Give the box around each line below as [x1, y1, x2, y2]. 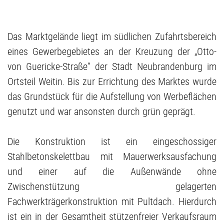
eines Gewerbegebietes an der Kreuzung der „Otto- [7, 44, 216, 58]
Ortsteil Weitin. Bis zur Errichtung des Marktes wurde [7, 74, 216, 88]
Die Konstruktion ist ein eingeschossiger [7, 134, 216, 148]
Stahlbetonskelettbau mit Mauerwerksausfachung [7, 149, 216, 163]
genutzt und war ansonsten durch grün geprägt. [7, 104, 195, 118]
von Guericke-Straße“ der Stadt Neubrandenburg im [7, 59, 216, 73]
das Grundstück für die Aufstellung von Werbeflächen [7, 89, 216, 103]
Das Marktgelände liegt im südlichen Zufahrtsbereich [7, 29, 216, 43]
